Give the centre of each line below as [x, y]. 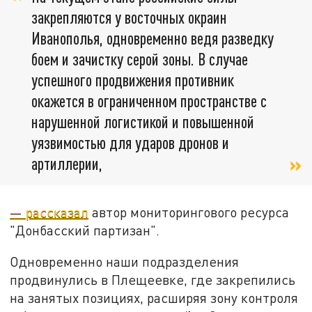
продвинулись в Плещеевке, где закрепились [153, 280]
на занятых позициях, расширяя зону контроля [154, 298]
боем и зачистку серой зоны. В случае [140, 58]
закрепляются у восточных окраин [129, 17]
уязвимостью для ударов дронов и [130, 142]
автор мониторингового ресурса [189, 212]
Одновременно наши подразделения [125, 262]
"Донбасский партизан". [85, 230]
